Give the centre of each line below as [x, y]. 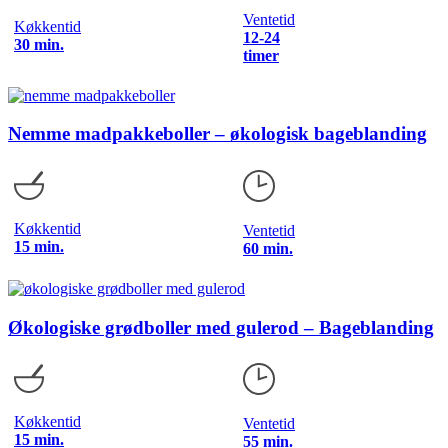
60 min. [268, 248]
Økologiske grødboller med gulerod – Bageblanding [221, 327]
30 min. [39, 44]
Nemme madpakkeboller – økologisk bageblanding [217, 134]
